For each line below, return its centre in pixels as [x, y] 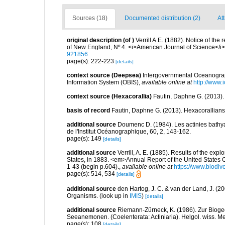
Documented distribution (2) [162, 18]
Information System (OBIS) [103, 82]
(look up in [115, 196]
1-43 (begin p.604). [93, 167]
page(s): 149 [85, 139]
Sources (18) [90, 18]
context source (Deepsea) [104, 75]
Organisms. [83, 196]
